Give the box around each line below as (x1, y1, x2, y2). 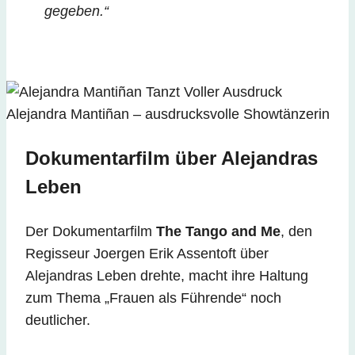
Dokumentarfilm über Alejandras (25, 147, 318, 169)
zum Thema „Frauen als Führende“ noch (25, 289, 281, 306)
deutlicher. (25, 311, 90, 328)
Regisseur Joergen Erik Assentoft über (25, 245, 269, 261)
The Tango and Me (156, 223, 281, 239)
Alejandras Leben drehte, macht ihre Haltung (25, 267, 308, 284)
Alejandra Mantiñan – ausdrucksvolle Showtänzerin (6, 105, 330, 122)
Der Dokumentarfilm (25, 223, 156, 239)
